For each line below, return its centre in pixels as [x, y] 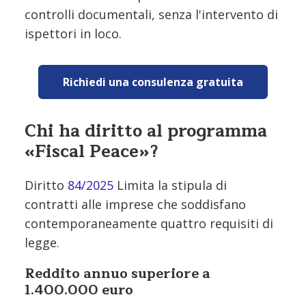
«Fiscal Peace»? [92, 151]
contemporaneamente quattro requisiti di [149, 223]
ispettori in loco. [73, 33]
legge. [42, 242]
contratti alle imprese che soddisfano [135, 204]
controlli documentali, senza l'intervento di [151, 14]
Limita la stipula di [172, 185]
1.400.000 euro [79, 290]
